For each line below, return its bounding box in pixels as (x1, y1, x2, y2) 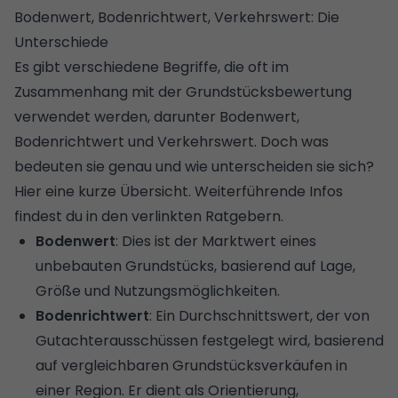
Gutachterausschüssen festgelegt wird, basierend (36, 330, 384, 351)
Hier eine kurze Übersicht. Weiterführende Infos (14, 180, 343, 202)
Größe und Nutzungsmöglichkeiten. (36, 280, 283, 301)
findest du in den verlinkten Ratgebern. (14, 205, 283, 227)
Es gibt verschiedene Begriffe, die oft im (14, 56, 289, 77)
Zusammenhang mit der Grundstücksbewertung (14, 81, 352, 102)
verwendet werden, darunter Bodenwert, (14, 106, 299, 127)
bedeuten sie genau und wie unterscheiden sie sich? (14, 155, 374, 177)
